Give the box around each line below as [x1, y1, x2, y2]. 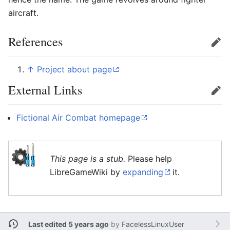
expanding [123, 167, 163, 178]
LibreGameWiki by [50, 167, 123, 178]
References [8, 33, 63, 50]
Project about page [37, 64, 112, 75]
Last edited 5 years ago [28, 219, 109, 228]
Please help [125, 154, 172, 164]
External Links [8, 82, 82, 99]
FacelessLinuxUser [121, 219, 184, 228]
